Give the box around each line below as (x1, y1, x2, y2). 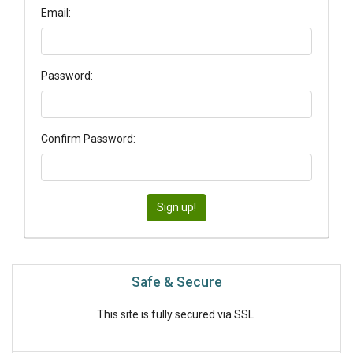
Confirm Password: (41, 132, 136, 146)
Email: (41, 6, 71, 20)
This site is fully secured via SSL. (97, 308, 256, 321)
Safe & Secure (131, 274, 222, 291)
